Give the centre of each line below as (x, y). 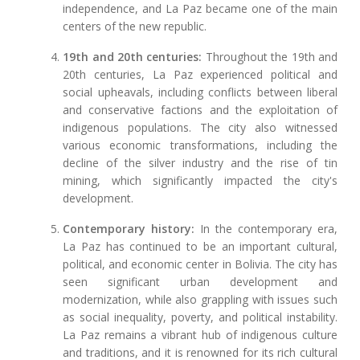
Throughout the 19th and (270, 57)
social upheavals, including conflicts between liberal (200, 92)
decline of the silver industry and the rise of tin (200, 163)
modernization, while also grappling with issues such (200, 300)
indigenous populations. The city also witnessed (200, 128)
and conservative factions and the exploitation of (200, 110)
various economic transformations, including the (200, 145)
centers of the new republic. (135, 27)
